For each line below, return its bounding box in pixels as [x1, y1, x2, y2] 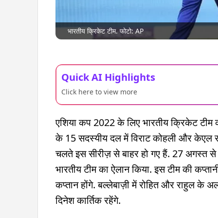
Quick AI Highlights [61, 70, 155, 84]
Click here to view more [61, 87, 137, 96]
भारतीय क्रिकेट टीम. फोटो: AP [68, 26, 144, 36]
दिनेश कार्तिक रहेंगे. [55, 193, 121, 207]
